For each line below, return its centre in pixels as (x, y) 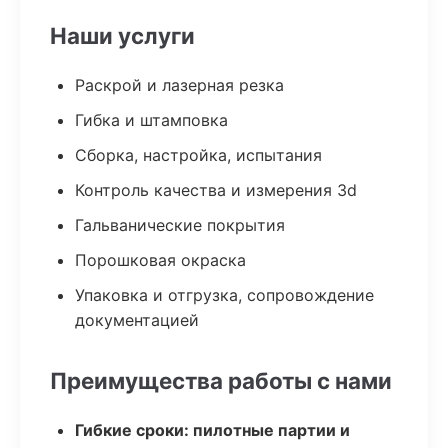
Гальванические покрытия (180, 225)
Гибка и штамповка (151, 120)
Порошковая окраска (160, 260)
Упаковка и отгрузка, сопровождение (224, 295)
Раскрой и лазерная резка (179, 85)
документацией (137, 320)
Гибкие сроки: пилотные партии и (212, 430)
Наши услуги (122, 35)
